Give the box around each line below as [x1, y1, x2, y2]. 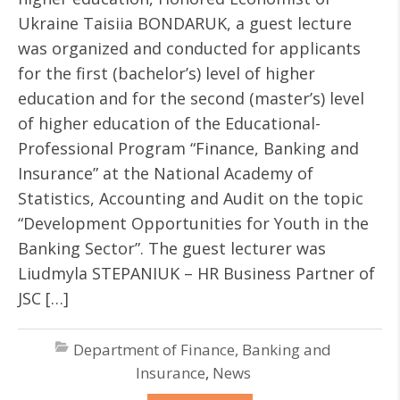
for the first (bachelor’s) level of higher [18, 62, 315, 84]
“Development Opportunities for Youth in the [18, 212, 369, 234]
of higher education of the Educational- [18, 112, 321, 134]
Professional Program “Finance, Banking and [18, 137, 359, 159]
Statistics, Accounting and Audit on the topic [18, 187, 363, 209]
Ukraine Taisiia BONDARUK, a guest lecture [18, 12, 352, 34]
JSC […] [18, 287, 69, 309]
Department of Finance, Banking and [73, 339, 331, 360]
